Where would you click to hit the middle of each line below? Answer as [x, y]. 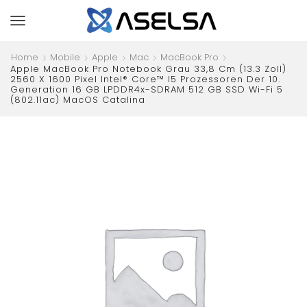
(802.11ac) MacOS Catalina [78, 100]
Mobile [65, 57]
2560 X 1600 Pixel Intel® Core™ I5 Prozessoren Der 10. [145, 79]
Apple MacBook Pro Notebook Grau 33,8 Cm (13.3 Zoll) [148, 69]
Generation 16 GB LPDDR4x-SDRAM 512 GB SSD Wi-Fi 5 [147, 89]
